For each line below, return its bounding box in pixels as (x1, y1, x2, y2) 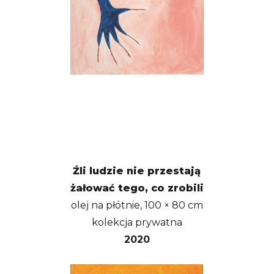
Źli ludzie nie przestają (73, 165, 201, 177)
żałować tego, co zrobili (70, 182, 204, 194)
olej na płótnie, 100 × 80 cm (70, 199, 203, 212)
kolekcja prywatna (91, 217, 182, 229)
